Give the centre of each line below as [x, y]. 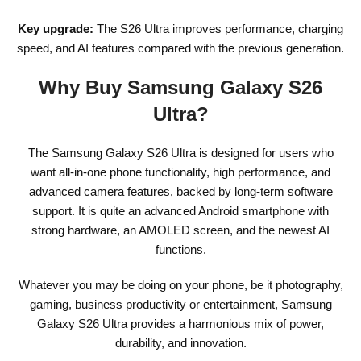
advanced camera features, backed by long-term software [180, 191]
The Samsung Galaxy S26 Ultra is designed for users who [180, 152]
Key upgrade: [56, 28]
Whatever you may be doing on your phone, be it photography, [180, 284]
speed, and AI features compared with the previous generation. [180, 48]
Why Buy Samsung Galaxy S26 [180, 87]
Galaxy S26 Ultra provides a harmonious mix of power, [180, 323]
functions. [180, 249]
